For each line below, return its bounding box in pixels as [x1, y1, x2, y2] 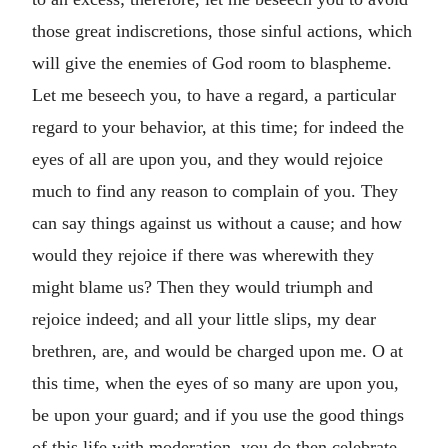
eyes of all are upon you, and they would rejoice [32, 148, 383, 169]
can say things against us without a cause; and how [32, 212, 402, 233]
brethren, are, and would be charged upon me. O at [32, 340, 403, 361]
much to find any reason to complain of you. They [32, 180, 398, 201]
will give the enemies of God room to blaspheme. [32, 52, 392, 73]
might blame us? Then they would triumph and [32, 276, 373, 297]
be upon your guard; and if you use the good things [32, 404, 404, 425]
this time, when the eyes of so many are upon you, [32, 372, 399, 393]
